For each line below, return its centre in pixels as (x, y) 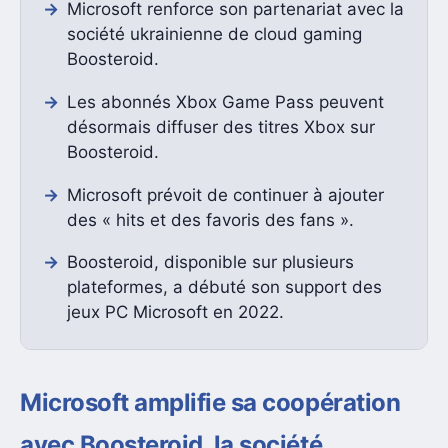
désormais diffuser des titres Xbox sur (220, 126)
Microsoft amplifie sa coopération (210, 403)
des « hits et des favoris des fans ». (210, 219)
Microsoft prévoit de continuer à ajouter (225, 194)
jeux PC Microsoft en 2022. (175, 312)
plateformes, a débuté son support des (224, 287)
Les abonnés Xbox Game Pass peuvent (225, 101)
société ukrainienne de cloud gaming (214, 34)
